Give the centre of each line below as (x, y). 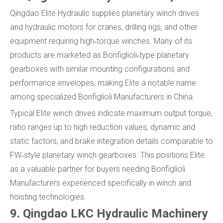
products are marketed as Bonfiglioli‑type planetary (100, 55)
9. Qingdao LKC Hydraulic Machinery (109, 213)
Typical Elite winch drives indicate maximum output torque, (111, 113)
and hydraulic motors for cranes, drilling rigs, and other (104, 27)
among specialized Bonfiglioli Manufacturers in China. (102, 97)
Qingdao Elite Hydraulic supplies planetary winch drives (105, 13)
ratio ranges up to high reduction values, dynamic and (103, 127)
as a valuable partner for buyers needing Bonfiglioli (98, 169)
